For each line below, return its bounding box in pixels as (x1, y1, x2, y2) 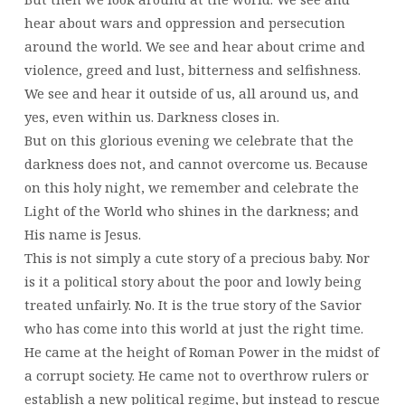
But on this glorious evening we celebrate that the (24, 130, 353, 149)
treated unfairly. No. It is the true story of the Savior (24, 295, 362, 314)
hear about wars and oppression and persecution (24, 13, 345, 32)
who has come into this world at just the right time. (24, 318, 363, 337)
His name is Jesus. (24, 224, 141, 243)
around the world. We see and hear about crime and (24, 36, 365, 55)
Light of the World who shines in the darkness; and (24, 201, 359, 220)
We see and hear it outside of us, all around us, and (24, 83, 359, 102)
